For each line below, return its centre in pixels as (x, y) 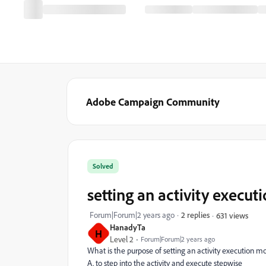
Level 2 (122, 239)
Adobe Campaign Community (153, 102)
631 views (232, 215)
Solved (103, 166)
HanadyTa (128, 227)
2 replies (195, 215)
